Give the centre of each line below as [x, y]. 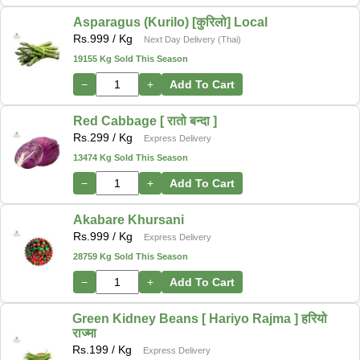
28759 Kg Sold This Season [131, 256]
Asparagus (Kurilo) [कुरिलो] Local [170, 22]
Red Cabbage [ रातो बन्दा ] [145, 121]
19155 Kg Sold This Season [131, 58]
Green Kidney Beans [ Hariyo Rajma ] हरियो [200, 318]
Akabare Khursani [129, 219]
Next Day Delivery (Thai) [192, 39]
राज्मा [85, 333]
